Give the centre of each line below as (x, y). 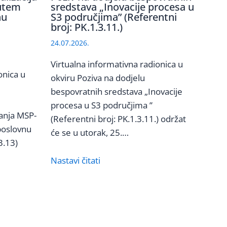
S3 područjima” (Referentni (113, 17)
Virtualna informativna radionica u (117, 64)
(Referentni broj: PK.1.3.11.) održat (118, 119)
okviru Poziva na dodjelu (98, 78)
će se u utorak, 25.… (89, 133)
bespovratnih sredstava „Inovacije (116, 92)
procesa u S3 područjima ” (101, 105)
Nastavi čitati (75, 160)
